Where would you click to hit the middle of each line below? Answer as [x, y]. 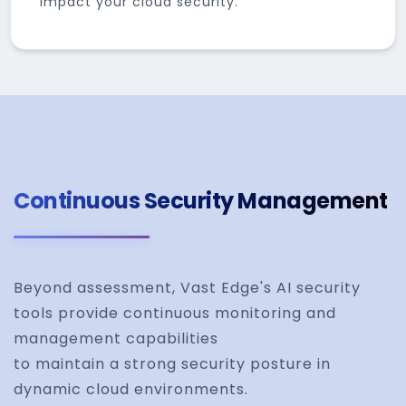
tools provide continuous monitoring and [175, 313]
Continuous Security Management [201, 201]
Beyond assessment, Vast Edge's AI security [188, 288]
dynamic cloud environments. [131, 389]
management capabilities [116, 338]
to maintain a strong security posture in [173, 364]
